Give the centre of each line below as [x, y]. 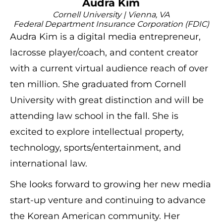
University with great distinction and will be [107, 100]
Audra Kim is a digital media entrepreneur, [105, 37]
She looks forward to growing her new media [111, 184]
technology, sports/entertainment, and [95, 148]
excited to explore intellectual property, [97, 132]
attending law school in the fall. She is [94, 116]
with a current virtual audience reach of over [109, 68]
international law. [49, 164]
